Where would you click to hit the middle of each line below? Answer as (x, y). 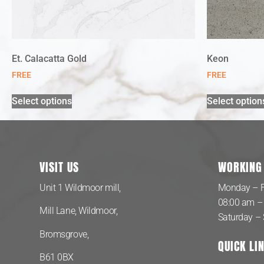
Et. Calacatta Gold (49, 58)
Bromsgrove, (65, 234)
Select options (42, 101)
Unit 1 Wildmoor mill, (80, 187)
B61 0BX (57, 257)
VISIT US (60, 167)
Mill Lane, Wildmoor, (80, 211)
